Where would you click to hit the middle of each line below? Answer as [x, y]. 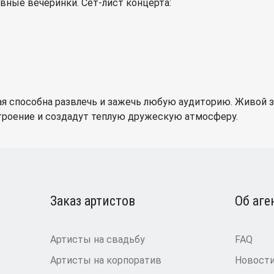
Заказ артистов [93, 201]
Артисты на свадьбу [98, 239]
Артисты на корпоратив [106, 260]
